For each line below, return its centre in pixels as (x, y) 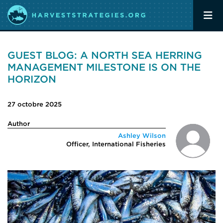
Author (19, 124)
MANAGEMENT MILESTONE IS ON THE (104, 67)
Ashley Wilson (142, 136)
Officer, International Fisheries (116, 144)
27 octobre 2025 (35, 104)
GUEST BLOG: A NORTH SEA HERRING (105, 55)
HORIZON (32, 79)
